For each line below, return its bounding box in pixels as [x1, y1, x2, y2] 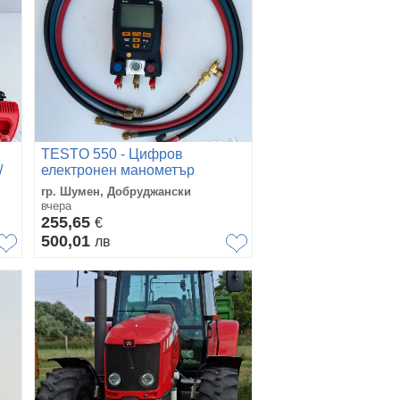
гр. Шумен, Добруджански [41, 185, 191, 198]
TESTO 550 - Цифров [41, 146, 183, 162]
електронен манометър [41, 162, 195, 178]
